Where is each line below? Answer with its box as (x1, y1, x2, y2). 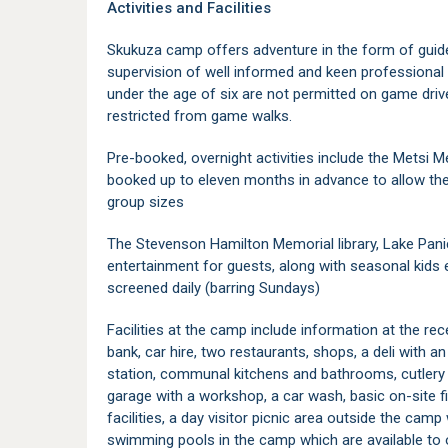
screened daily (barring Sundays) (107, 279, 320, 297)
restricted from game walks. (107, 107, 292, 125)
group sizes (107, 193, 184, 211)
